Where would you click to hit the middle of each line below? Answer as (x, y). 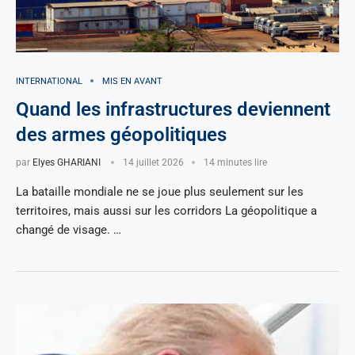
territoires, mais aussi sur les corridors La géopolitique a (166, 210)
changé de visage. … (69, 229)
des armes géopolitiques (121, 134)
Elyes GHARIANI (67, 162)
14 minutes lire (235, 162)
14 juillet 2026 (153, 162)
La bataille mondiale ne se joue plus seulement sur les (160, 191)
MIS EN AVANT (132, 81)
